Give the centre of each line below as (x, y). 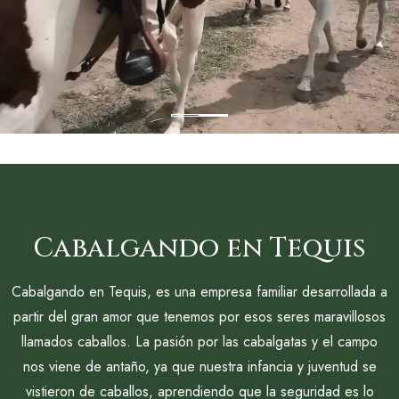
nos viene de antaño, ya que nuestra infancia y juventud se (199, 366)
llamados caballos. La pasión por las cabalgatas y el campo (199, 342)
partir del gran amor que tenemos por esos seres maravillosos (199, 317)
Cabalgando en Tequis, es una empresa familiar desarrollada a (199, 292)
